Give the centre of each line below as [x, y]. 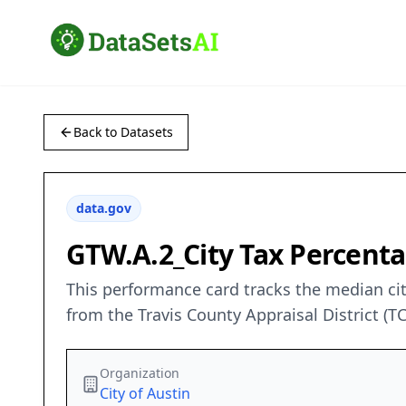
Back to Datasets [123, 132]
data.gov [104, 208]
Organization [140, 373]
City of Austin [145, 394]
